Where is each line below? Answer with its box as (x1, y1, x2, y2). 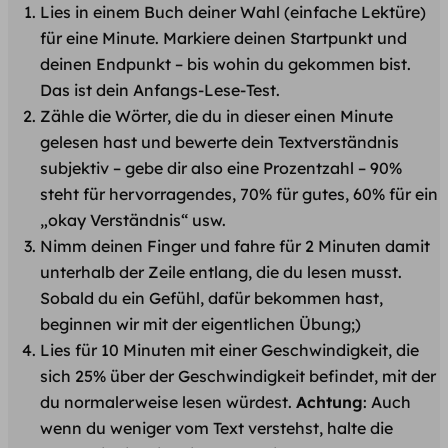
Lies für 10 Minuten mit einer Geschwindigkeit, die (40, 340, 419, 361)
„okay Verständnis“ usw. (40, 210, 226, 231)
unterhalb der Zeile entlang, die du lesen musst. (40, 262, 402, 283)
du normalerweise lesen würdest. (40, 392, 296, 413)
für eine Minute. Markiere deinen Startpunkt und (40, 28, 407, 49)
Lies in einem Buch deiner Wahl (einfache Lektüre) (40, 2, 426, 23)
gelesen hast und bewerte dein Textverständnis (40, 132, 399, 153)
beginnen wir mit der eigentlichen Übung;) (40, 314, 361, 335)
